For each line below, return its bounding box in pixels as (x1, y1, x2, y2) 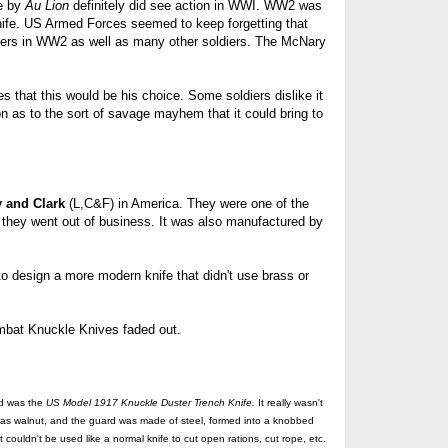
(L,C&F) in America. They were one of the (64, 196, 309, 211)
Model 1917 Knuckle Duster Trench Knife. (62, 397, 255, 408)
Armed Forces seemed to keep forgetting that (44, 16, 308, 31)
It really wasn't (257, 397, 323, 408)
